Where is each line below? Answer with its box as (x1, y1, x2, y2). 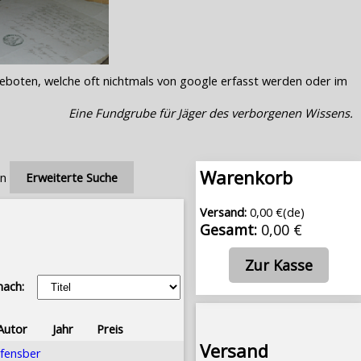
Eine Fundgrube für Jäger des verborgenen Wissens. (68, 105, 353, 121)
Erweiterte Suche (26, 169, 118, 185)
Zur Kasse (244, 255, 313, 276)
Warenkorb (200, 165, 293, 189)
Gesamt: (200, 220, 257, 240)
